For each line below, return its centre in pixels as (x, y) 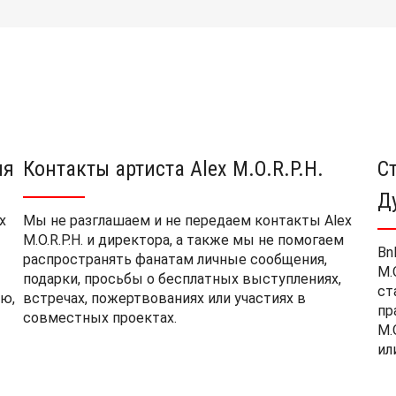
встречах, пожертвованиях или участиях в (164, 299)
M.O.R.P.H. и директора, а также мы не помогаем (183, 240)
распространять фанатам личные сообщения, (175, 260)
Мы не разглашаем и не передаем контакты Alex (187, 221)
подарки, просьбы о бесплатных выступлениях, (182, 279)
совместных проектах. (99, 318)
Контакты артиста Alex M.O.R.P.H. (173, 169)
